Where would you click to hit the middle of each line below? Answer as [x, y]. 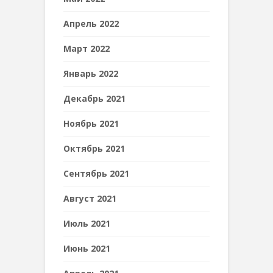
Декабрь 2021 [94, 98]
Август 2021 [90, 198]
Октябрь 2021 [94, 148]
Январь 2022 [91, 73]
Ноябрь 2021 [91, 123]
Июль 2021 [87, 223]
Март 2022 [87, 48]
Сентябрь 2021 [96, 173]
